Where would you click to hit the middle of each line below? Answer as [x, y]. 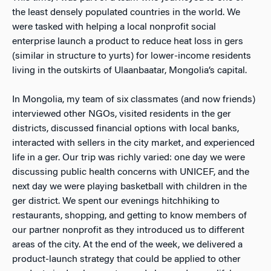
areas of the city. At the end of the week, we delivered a [127, 245]
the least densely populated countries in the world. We [126, 12]
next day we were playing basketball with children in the [129, 187]
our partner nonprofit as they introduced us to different [128, 230]
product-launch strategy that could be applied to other [126, 259]
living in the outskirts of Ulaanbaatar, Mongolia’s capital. [129, 70]
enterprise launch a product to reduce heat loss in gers [128, 41]
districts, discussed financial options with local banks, [126, 129]
